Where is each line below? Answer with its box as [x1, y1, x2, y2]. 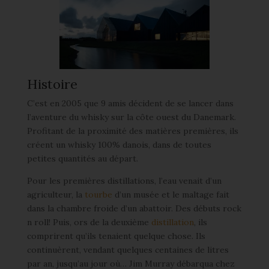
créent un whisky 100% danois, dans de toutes [26, 139, 211, 150]
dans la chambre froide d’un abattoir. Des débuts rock [26, 203, 241, 214]
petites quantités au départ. [26, 153, 138, 164]
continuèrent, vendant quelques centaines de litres [26, 244, 229, 255]
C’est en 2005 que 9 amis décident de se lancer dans [26, 98, 234, 109]
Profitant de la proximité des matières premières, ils [26, 125, 238, 136]
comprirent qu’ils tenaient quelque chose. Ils [26, 231, 205, 241]
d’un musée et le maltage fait [112, 189, 229, 200]
